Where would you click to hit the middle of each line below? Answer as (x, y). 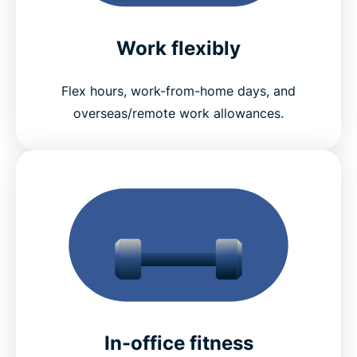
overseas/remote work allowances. (178, 114)
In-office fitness (178, 343)
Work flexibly (178, 49)
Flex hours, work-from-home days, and (178, 91)
